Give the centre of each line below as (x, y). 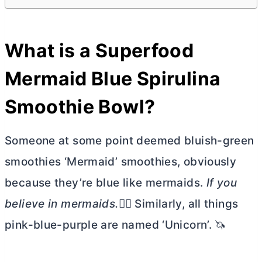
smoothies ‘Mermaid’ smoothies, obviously (121, 162)
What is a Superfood (99, 51)
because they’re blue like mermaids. (106, 183)
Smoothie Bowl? (80, 107)
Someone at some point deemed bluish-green (130, 141)
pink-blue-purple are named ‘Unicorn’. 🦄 (116, 225)
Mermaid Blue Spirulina (113, 79)
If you (221, 183)
